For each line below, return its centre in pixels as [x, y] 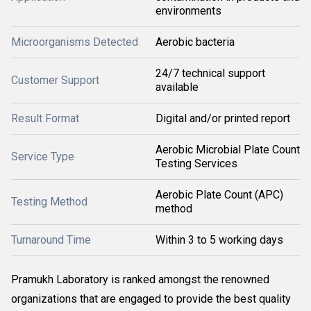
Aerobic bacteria [195, 42]
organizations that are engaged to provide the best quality [151, 299]
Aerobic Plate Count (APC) [219, 195]
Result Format [45, 118]
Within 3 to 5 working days [219, 240]
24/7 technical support [210, 73]
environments [188, 11]
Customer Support [55, 80]
